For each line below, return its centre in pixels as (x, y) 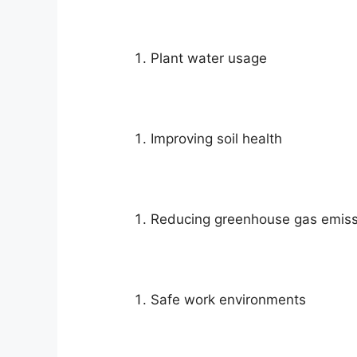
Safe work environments (228, 299)
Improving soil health (216, 138)
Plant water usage (208, 58)
